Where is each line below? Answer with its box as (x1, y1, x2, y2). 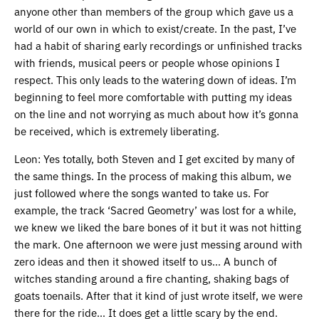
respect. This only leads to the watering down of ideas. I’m (14, 71, 296, 87)
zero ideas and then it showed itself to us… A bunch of (14, 253, 277, 268)
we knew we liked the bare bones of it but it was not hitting (14, 219, 301, 234)
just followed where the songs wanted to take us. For (14, 184, 269, 200)
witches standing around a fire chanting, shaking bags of (14, 270, 289, 286)
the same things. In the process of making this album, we (14, 167, 291, 183)
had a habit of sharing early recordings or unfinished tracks (14, 37, 302, 53)
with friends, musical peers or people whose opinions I (14, 54, 280, 70)
